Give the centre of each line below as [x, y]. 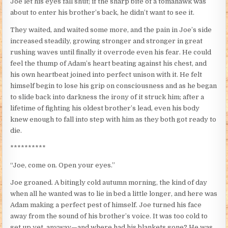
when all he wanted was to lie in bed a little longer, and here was [114, 194]
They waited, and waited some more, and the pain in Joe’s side [111, 30]
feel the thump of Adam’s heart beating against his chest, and [109, 64]
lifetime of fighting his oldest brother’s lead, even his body [105, 108]
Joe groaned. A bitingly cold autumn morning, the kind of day [109, 183]
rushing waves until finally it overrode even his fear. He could [111, 52]
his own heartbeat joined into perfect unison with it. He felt [106, 75]
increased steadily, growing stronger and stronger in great [107, 41]
